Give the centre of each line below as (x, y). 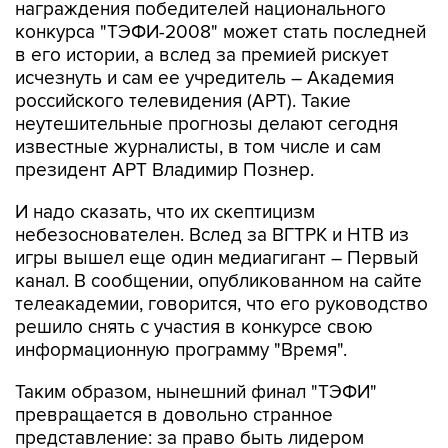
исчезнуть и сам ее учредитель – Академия (204, 78)
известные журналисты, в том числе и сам (198, 147)
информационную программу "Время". (181, 350)
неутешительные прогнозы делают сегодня (206, 124)
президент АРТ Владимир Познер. (164, 170)
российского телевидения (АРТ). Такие (183, 101)
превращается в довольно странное (174, 415)
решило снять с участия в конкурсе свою (194, 327)
